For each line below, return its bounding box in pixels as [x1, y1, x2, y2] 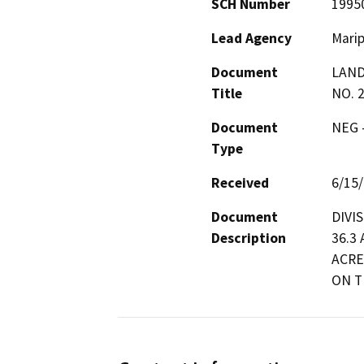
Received [211, 173, 269, 192]
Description [211, 228, 286, 247]
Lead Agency [211, 28, 292, 47]
